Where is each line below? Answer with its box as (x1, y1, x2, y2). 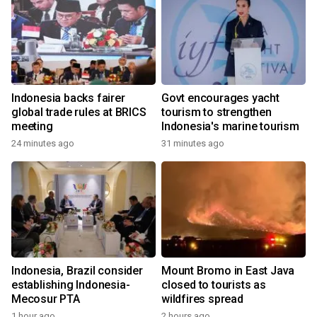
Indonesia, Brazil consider (11, 264, 143, 277)
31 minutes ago (161, 138, 224, 149)
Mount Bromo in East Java (161, 264, 295, 277)
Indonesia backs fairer (11, 91, 125, 105)
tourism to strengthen (161, 105, 272, 119)
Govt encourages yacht (161, 91, 279, 105)
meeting (11, 120, 53, 133)
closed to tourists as (161, 278, 266, 292)
